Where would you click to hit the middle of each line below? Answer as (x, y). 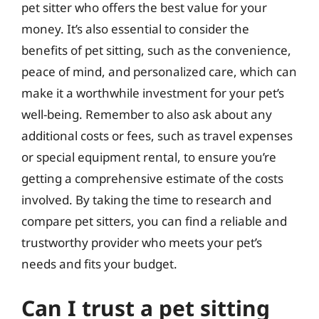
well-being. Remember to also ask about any (147, 114)
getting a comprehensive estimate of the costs (152, 178)
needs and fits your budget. (99, 264)
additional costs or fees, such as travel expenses (157, 136)
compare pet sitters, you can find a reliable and (154, 221)
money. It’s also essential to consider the (135, 29)
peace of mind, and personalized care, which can (159, 72)
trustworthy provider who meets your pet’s (142, 242)
